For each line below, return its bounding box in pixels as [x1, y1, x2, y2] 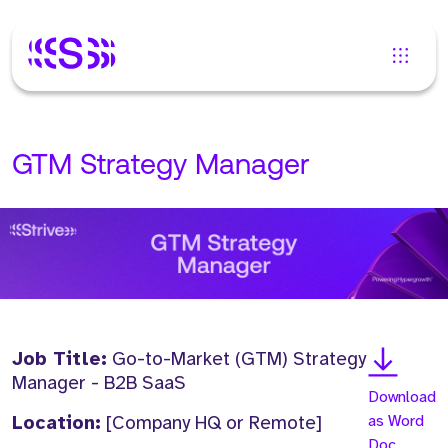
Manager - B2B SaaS [12, 371, 186, 396]
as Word [368, 411, 424, 432]
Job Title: [12, 347, 107, 372]
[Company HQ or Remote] [101, 411, 322, 436]
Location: [12, 411, 101, 436]
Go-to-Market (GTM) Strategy [107, 347, 366, 372]
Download [368, 387, 436, 408]
